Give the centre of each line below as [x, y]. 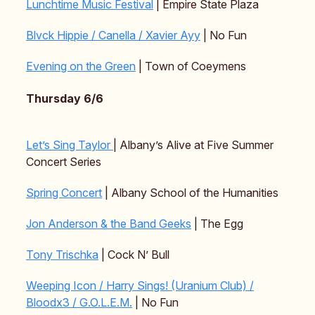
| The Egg [217, 224]
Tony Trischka [62, 255]
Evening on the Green [81, 66]
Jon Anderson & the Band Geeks [109, 224]
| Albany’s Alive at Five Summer [193, 145]
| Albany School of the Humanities [190, 193]
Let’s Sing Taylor [70, 145]
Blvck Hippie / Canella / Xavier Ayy [113, 36]
